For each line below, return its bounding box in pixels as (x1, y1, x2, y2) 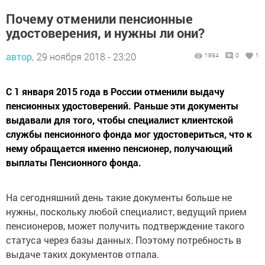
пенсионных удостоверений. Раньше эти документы (6, 99, 238, 112)
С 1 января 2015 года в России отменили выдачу (6, 85, 224, 98)
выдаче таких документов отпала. (6, 248, 161, 261)
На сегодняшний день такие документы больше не (6, 191, 232, 204)
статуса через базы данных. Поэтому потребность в (6, 234, 241, 247)
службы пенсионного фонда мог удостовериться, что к (6, 128, 252, 141)
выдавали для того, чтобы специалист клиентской (6, 114, 233, 127)
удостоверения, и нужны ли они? (6, 24, 205, 42)
